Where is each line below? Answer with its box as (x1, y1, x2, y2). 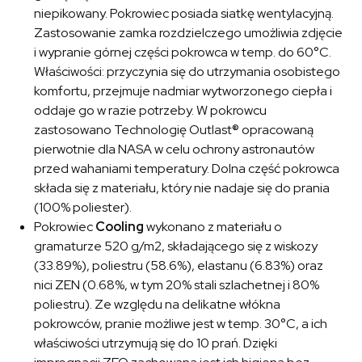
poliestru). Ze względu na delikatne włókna (34, 296, 281, 314)
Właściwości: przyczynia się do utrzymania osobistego (34, 63, 341, 81)
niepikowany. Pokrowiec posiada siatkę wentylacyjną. (34, 5, 335, 23)
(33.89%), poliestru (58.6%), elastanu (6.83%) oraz (34, 257, 324, 275)
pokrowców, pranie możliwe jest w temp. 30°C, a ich (34, 315, 328, 333)
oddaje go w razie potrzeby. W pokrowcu (34, 102, 267, 120)
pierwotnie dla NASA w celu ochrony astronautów (34, 141, 315, 158)
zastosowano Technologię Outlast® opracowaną (34, 121, 314, 139)
